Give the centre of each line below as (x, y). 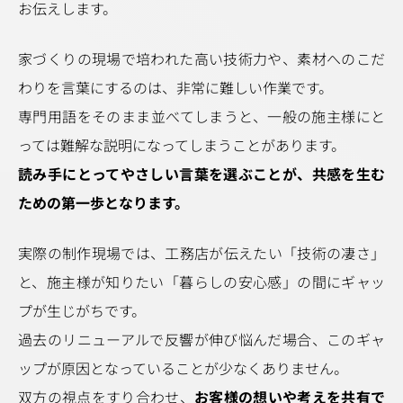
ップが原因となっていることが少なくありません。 (183, 368)
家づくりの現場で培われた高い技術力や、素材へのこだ (201, 58)
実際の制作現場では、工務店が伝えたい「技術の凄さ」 (201, 253)
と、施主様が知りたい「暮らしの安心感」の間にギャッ (201, 282)
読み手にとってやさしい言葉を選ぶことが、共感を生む (201, 174)
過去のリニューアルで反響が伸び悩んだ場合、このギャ (201, 339)
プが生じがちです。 (82, 310)
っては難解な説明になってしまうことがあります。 (182, 145)
